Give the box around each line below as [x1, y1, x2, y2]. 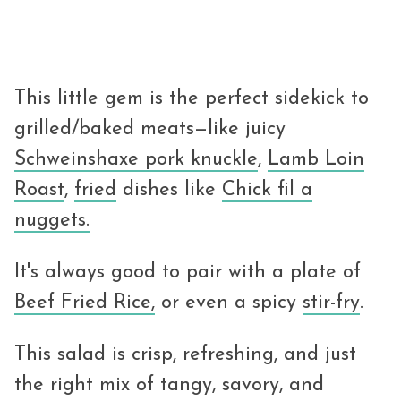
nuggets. [14, 210, 90, 232]
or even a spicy [155, 293, 303, 314]
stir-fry [303, 293, 360, 314]
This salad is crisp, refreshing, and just [14, 345, 356, 366]
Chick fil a [222, 180, 312, 201]
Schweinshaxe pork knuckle [14, 149, 258, 171]
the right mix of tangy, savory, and [14, 375, 324, 397]
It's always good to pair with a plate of [14, 262, 361, 284]
